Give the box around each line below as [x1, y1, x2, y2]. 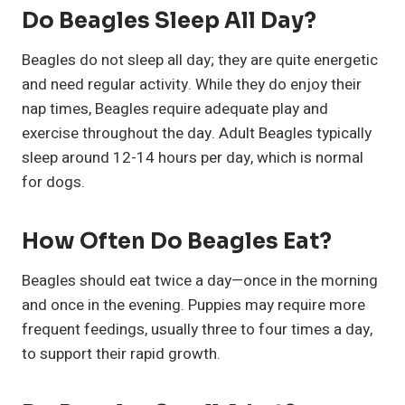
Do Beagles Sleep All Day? [22, 7, 316, 35]
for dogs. [22, 171, 85, 194]
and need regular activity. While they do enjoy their [22, 73, 362, 97]
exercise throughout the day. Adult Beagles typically [22, 122, 372, 146]
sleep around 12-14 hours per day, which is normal [22, 146, 363, 170]
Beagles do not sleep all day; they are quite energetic [22, 49, 378, 72]
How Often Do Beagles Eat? [22, 228, 332, 256]
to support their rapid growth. [22, 343, 221, 366]
